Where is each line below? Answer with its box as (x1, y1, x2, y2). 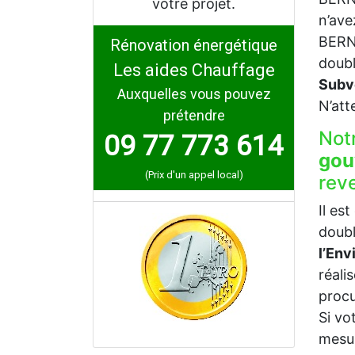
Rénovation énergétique (110, 36, 277, 55)
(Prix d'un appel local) (144, 169, 243, 181)
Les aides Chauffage (113, 60, 275, 80)
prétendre (162, 107, 225, 124)
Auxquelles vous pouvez (116, 86, 271, 102)
